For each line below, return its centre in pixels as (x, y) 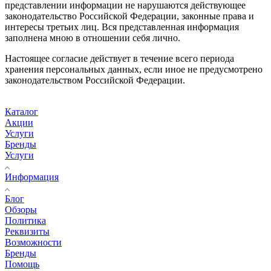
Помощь (22, 264)
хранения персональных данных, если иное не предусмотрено (134, 69)
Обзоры (21, 209)
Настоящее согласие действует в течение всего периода (119, 58)
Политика (25, 220)
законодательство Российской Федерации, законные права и (129, 16)
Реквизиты (27, 231)
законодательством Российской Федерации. (95, 80)
